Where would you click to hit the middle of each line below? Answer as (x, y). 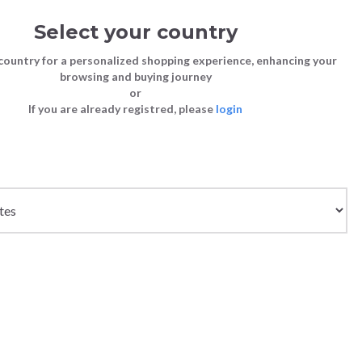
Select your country (135, 32)
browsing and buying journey (135, 76)
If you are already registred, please (122, 109)
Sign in (295, 42)
